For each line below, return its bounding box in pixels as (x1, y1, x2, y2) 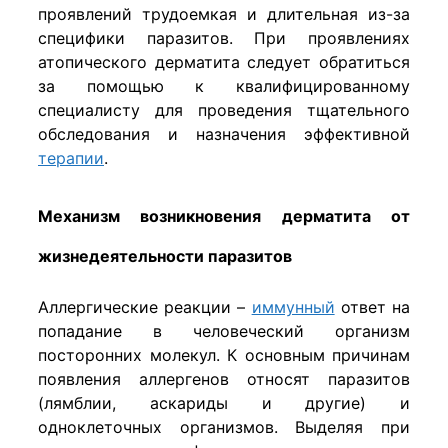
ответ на (334, 297, 411, 318)
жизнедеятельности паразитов (38, 245, 292, 266)
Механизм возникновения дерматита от (38, 205, 410, 226)
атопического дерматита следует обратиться (38, 52, 410, 73)
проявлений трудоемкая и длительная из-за (38, 4, 410, 25)
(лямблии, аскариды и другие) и (38, 393, 410, 414)
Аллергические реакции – (38, 297, 252, 318)
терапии (38, 148, 104, 169)
